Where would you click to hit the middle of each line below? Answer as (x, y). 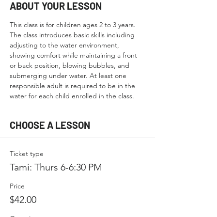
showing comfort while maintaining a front (74, 55)
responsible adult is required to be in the (73, 86)
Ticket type (27, 154)
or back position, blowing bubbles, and (70, 65)
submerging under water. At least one (69, 76)
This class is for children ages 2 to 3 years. (74, 25)
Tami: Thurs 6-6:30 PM (56, 167)
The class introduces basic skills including (73, 35)
